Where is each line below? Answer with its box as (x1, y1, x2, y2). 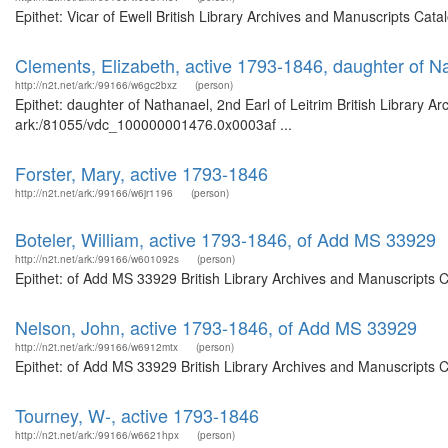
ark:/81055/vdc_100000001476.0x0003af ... (15, 114, 292, 134)
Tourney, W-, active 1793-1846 (15, 402, 259, 428)
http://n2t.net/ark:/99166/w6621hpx (15, 428, 179, 442)
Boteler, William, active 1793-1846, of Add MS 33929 (15, 226, 436, 252)
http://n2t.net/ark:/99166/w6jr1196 (15, 186, 173, 200)
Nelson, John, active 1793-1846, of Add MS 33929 (15, 314, 417, 340)
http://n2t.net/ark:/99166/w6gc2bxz (15, 78, 177, 92)
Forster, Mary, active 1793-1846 (15, 160, 268, 186)
